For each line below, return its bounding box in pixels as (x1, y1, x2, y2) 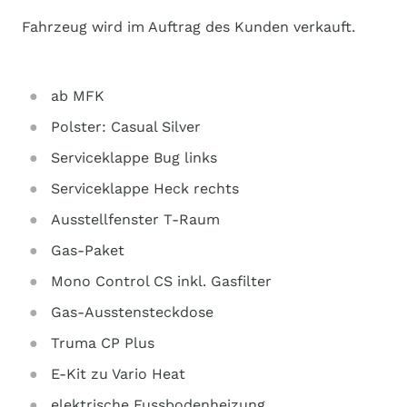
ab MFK (51, 87, 104, 104)
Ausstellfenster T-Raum (51, 211, 220, 228)
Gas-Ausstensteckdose (51, 303, 213, 321)
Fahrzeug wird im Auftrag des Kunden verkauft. (22, 18, 355, 35)
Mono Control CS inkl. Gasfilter (51, 273, 272, 290)
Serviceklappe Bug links (51, 149, 217, 166)
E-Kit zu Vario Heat (51, 365, 185, 382)
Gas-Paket (51, 242, 124, 259)
